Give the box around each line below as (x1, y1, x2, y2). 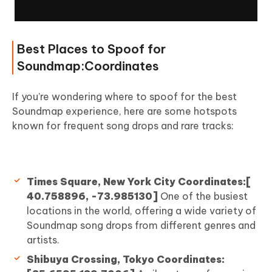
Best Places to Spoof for (17, 41, 166, 57)
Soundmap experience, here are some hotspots (12, 105, 237, 118)
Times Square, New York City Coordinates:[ (27, 175, 251, 188)
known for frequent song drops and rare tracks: (12, 120, 234, 132)
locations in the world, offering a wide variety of (27, 205, 256, 217)
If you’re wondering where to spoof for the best (12, 90, 237, 103)
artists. (27, 234, 59, 246)
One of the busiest (158, 190, 248, 203)
